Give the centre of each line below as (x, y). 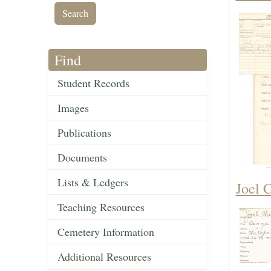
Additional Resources (104, 257)
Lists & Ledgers (93, 182)
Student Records (93, 83)
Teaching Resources (101, 207)
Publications (84, 133)
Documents (82, 158)
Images (73, 108)
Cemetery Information (106, 232)
